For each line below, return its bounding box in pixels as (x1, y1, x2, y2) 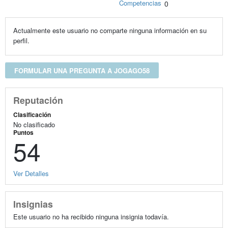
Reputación (13, 94, 63, 107)
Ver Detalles (13, 168, 49, 178)
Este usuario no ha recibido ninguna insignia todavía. (13, 211, 169, 221)
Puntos (13, 127, 34, 137)
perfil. (13, 36, 30, 46)
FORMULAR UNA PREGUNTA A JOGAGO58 (14, 66, 150, 76)
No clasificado (13, 119, 55, 129)
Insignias (13, 197, 53, 210)
